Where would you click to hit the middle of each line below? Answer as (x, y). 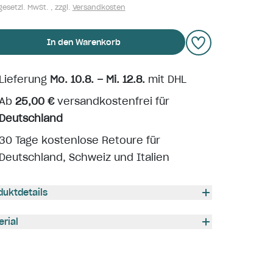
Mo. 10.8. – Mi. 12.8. (97, 79)
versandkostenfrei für (112, 101)
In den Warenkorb (84, 42)
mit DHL (165, 79)
